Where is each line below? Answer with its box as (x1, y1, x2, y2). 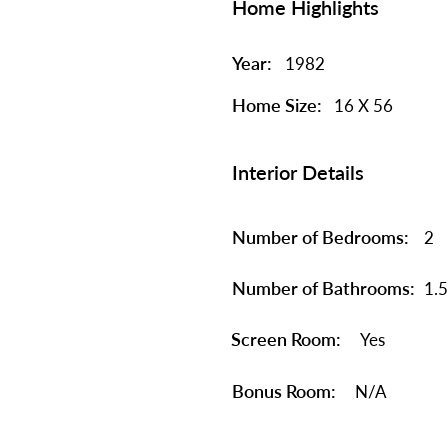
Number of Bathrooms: (232, 277, 419, 299)
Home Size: (232, 94, 322, 116)
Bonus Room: (232, 380, 336, 402)
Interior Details (232, 160, 364, 184)
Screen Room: (231, 328, 341, 350)
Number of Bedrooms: (232, 226, 409, 248)
